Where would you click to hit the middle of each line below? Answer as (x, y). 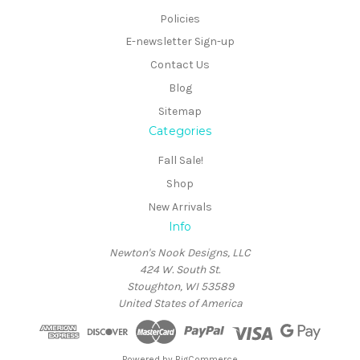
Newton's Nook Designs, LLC (180, 253)
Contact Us (180, 65)
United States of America (180, 304)
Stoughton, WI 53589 (180, 287)
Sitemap (180, 112)
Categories (180, 131)
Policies (180, 18)
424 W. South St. (180, 270)
